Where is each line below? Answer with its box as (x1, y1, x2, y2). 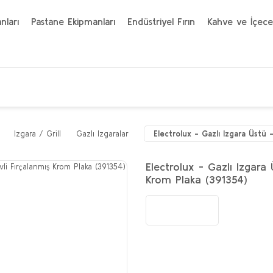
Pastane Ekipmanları (31, 16, 115, 27)
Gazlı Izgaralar (76, 129, 129, 138)
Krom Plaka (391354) (146, 173, 247, 186)
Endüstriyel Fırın (127, 16, 195, 27)
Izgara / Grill (14, 129, 61, 138)
